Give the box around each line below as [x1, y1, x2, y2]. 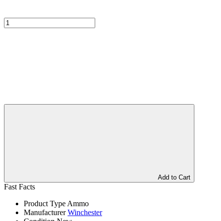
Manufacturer [24, 208, 66, 217]
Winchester [68, 208, 102, 217]
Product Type [24, 199, 66, 208]
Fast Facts [4, 182, 35, 191]
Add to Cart [158, 173, 190, 181]
